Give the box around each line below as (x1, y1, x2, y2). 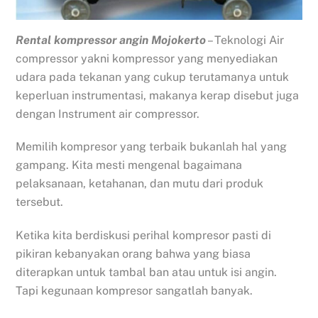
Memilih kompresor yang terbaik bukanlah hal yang (16, 140, 287, 154)
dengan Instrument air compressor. (16, 106, 200, 121)
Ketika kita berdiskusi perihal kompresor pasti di (16, 229, 272, 243)
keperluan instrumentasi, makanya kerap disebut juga (16, 88, 300, 102)
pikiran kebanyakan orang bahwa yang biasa (16, 247, 251, 261)
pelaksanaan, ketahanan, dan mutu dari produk (16, 177, 264, 191)
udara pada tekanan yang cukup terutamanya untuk (16, 70, 290, 84)
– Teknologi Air (206, 33, 285, 47)
